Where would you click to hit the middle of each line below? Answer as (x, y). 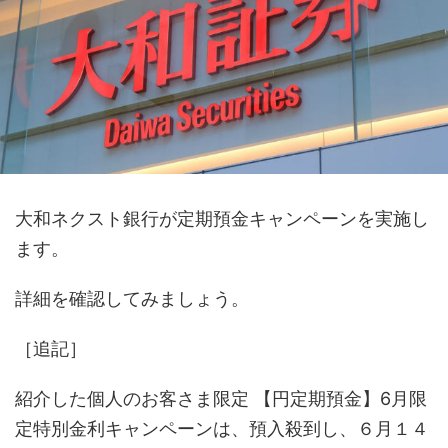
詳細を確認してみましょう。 (132, 299)
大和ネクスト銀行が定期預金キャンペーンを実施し (222, 219)
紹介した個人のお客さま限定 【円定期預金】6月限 (221, 399)
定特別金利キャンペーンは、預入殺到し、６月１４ (222, 429)
